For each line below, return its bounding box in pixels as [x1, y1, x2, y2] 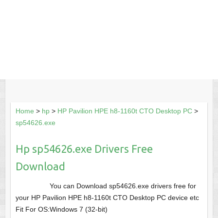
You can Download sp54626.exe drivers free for [49, 182, 196, 190]
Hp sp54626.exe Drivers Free [15, 143, 153, 155]
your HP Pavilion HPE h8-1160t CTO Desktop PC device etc [15, 194, 199, 202]
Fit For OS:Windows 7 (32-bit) [15, 205, 108, 214]
